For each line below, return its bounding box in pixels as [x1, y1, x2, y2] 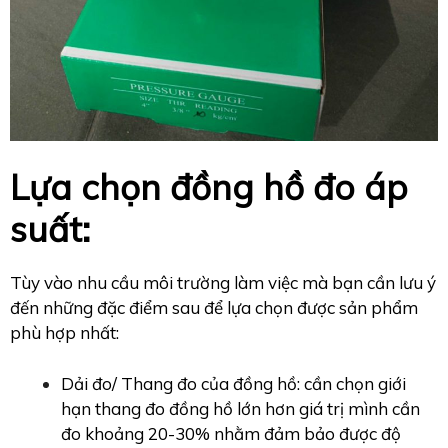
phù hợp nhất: [10, 322, 119, 344]
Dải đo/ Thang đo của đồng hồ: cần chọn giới [61, 372, 406, 394]
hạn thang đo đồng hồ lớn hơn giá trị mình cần [61, 397, 420, 419]
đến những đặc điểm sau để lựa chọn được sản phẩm [10, 297, 418, 319]
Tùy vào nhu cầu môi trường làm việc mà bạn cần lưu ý [10, 272, 436, 294]
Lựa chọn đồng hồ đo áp [10, 165, 408, 210]
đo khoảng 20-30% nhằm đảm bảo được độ [61, 422, 401, 444]
